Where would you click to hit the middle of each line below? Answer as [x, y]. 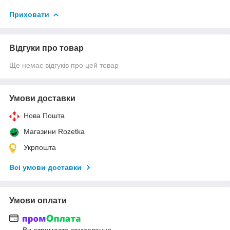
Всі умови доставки [45, 167]
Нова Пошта [44, 115]
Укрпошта [40, 147]
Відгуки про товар [46, 48]
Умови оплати [38, 200]
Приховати [29, 14]
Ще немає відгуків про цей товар [64, 65]
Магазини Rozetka [54, 131]
